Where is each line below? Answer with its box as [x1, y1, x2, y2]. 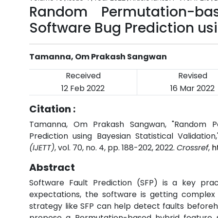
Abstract [29, 161, 75, 174]
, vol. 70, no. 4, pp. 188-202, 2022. [54, 142, 177, 153]
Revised [178, 70, 207, 81]
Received [65, 70, 101, 81]
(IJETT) [29, 142, 54, 153]
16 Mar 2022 [170, 83, 215, 94]
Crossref [177, 142, 208, 153]
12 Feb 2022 [61, 83, 105, 94]
